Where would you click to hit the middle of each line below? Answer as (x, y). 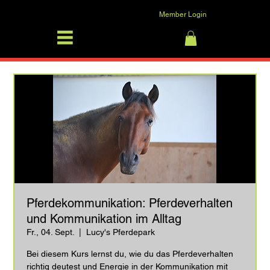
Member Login (183, 14)
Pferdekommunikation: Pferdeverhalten (130, 203)
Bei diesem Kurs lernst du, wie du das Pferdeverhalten (130, 253)
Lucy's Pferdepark (121, 232)
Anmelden (195, 17)
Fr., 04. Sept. (51, 232)
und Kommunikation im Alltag (104, 218)
